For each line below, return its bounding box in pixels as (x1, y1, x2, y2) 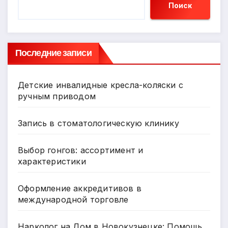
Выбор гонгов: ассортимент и (18, 145, 144, 156)
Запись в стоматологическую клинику (18, 118, 179, 129)
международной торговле (18, 194, 129, 205)
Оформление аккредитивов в (18, 183, 141, 194)
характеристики (18, 156, 86, 167)
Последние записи (15, 46, 92, 60)
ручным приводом (18, 91, 96, 102)
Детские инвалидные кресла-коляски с (18, 80, 184, 91)
